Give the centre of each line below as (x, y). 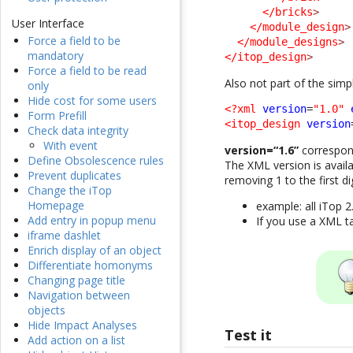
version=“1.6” (262, 150)
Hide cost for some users (92, 101)
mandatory (56, 56)
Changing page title (76, 281)
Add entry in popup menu (92, 221)
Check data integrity (78, 131)
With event (71, 146)
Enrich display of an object (95, 251)
